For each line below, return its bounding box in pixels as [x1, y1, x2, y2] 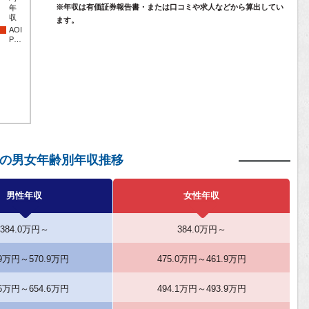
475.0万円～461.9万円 [157, 254, 246, 264]
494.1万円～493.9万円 [157, 283, 246, 294]
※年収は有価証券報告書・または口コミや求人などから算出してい [56, 3, 283, 11]
